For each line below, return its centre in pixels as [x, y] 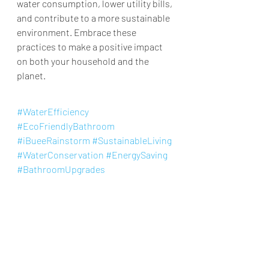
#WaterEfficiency [53, 112]
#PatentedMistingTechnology [77, 184]
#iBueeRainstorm [53, 141]
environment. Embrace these [77, 32]
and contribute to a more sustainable [94, 18]
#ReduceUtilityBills [57, 213]
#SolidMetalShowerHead [68, 198]
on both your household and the [84, 61]
